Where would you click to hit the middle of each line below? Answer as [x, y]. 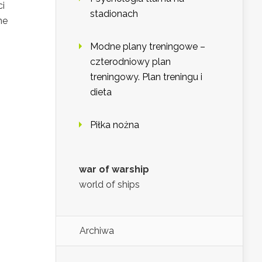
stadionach [114, 14]
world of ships [109, 185]
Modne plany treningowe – [148, 47]
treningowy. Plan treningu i [146, 77]
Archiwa [97, 231]
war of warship [114, 170]
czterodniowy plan [130, 62]
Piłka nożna [115, 125]
